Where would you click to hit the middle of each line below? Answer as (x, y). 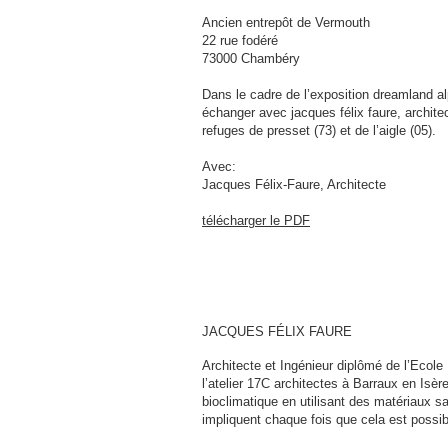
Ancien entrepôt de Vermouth (286, 22)
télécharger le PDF (256, 220)
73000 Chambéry (251, 58)
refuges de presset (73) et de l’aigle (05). (319, 130)
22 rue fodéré (240, 40)
